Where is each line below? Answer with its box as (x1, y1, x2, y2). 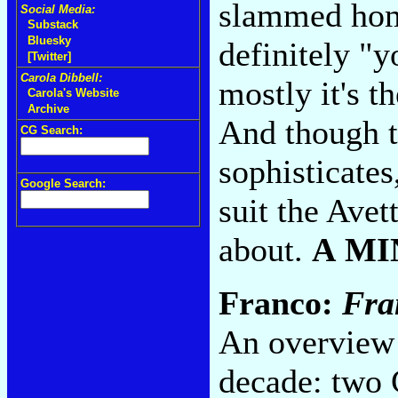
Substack (28, 18, 78, 31)
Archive (28, 102, 69, 115)
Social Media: (20, 3, 95, 16)
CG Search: (20, 123, 83, 137)
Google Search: (20, 177, 106, 190)
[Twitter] (28, 50, 71, 63)
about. (219, 230, 312, 268)
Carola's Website (28, 86, 119, 99)
